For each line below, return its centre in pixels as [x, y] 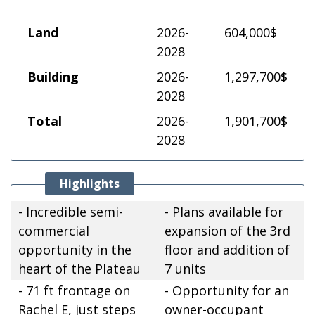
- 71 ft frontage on [74, 290]
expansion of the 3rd [227, 230]
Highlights [90, 183]
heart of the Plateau [79, 268]
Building [53, 76]
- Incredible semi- [71, 211]
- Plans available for [224, 211]
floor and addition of [227, 249]
